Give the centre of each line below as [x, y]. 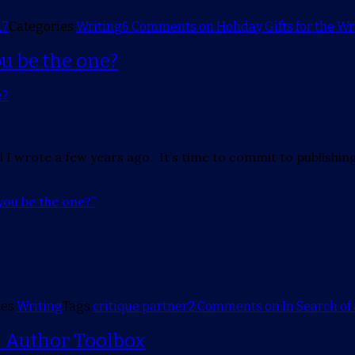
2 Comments [225, 307]
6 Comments [159, 26]
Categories [42, 26]
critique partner [140, 307]
